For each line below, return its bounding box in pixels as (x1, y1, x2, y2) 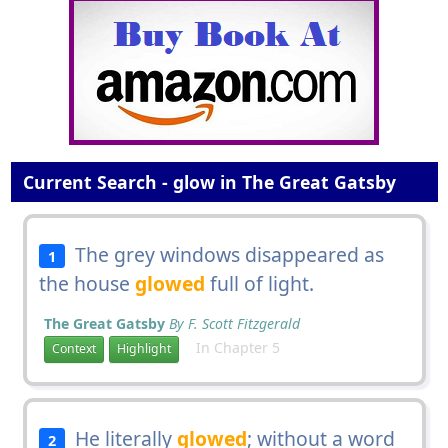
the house (38, 269, 135, 297)
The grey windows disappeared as (65, 240, 385, 268)
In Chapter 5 (183, 337, 280, 357)
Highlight (116, 340, 171, 358)
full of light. (204, 269, 314, 297)
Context (51, 340, 96, 358)
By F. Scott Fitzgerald (168, 313, 300, 333)
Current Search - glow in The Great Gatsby (17, 169, 396, 194)
